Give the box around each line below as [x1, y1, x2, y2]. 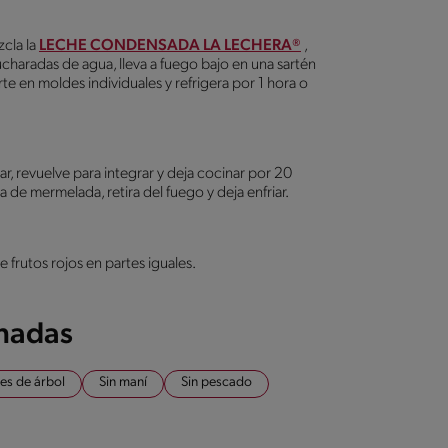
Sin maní [99, 374, 147, 390]
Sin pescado [181, 374, 252, 390]
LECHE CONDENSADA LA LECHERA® [39, 37, 301, 54]
